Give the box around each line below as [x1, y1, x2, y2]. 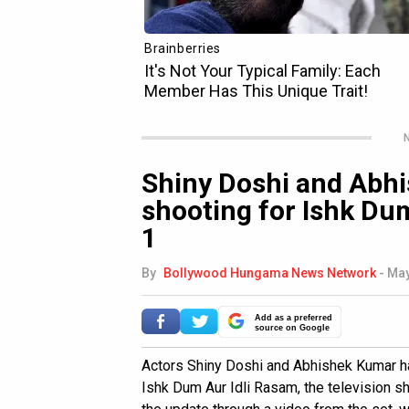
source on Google [255, 322, 330, 332]
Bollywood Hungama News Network [163, 265, 376, 280]
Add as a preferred [255, 312, 332, 322]
